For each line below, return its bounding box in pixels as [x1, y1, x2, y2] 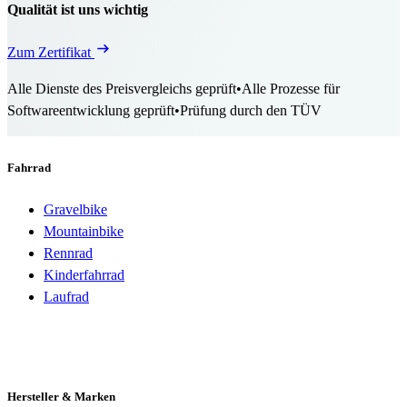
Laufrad [44, 288, 89, 304]
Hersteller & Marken [7, 389, 115, 403]
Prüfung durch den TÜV [180, 103, 322, 119]
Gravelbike [44, 201, 107, 217]
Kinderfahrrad [44, 266, 124, 283]
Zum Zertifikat [7, 45, 94, 61]
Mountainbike [44, 223, 124, 239]
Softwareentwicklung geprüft [7, 103, 174, 119]
